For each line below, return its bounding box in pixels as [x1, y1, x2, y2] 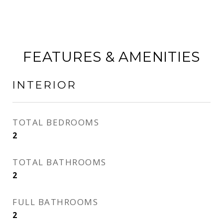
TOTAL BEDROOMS [12, 116, 99, 128]
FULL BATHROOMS [12, 196, 98, 208]
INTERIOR [12, 79, 77, 91]
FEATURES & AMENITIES [23, 48, 200, 65]
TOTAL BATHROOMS [12, 156, 107, 168]
